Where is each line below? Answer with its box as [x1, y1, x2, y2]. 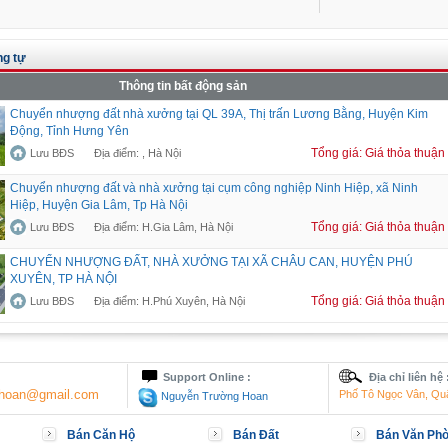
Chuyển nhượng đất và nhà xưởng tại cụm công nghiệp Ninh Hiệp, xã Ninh [10, 181, 418, 196]
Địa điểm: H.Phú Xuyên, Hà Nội [94, 295, 245, 308]
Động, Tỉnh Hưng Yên [10, 124, 129, 139]
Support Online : [163, 371, 251, 384]
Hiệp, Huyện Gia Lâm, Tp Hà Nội [10, 198, 188, 213]
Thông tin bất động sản [118, 79, 247, 94]
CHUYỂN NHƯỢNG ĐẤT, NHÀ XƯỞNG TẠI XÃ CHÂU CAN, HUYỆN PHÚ [10, 255, 413, 270]
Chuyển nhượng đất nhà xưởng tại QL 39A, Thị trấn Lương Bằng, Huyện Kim [10, 107, 428, 122]
